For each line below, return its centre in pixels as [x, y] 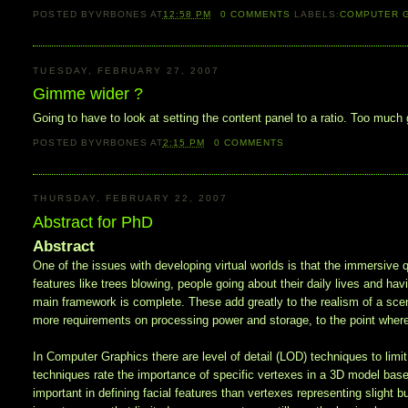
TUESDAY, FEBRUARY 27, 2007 [127, 70]
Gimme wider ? [88, 94]
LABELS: [317, 14]
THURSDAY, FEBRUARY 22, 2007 [131, 199]
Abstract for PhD [93, 222]
